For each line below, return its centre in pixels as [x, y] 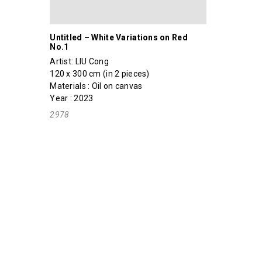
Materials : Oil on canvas [96, 86]
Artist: [63, 61]
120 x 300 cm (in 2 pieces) [100, 73]
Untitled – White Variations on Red [119, 37]
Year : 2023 [72, 98]
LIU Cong [92, 61]
